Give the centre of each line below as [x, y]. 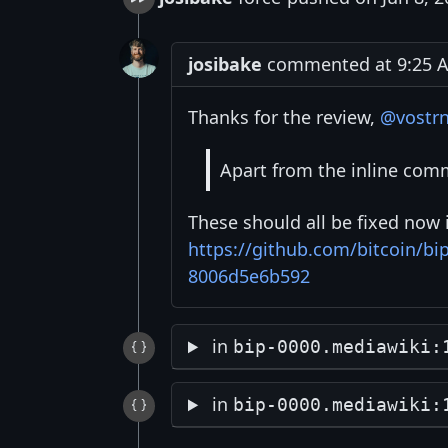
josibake [225, 64]
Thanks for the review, [284, 117]
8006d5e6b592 [249, 276]
